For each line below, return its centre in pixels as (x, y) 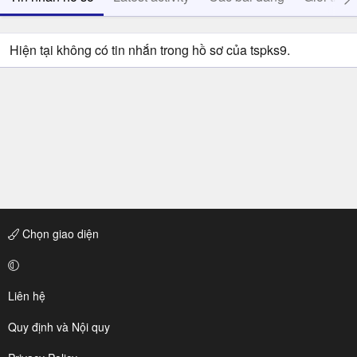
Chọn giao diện (59, 233)
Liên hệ (27, 296)
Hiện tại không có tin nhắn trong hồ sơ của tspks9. (150, 50)
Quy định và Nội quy (59, 327)
